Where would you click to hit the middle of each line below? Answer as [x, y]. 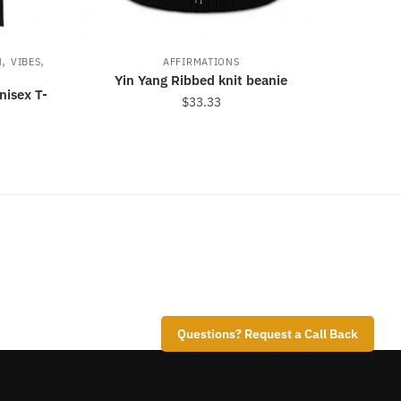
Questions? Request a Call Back [267, 334]
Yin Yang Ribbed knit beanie [201, 81]
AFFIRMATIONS [201, 62]
